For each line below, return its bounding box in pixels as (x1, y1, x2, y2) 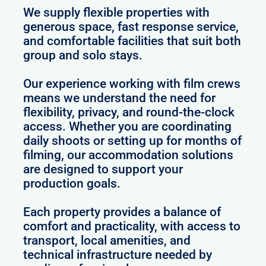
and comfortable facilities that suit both (23, 33, 242, 48)
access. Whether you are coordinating (23, 119, 232, 134)
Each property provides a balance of (23, 204, 221, 219)
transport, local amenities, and (23, 233, 191, 248)
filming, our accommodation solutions (23, 147, 234, 162)
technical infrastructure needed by (23, 247, 213, 262)
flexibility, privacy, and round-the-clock (23, 104, 235, 119)
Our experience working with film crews (23, 76, 241, 91)
